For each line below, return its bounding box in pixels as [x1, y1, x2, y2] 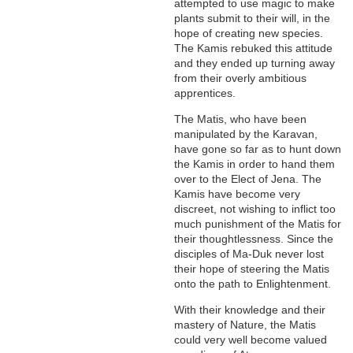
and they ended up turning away [174, 57, 336, 70]
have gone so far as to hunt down [174, 143, 342, 156]
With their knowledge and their [174, 303, 326, 317]
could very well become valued [174, 333, 328, 347]
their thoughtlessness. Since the [174, 232, 334, 246]
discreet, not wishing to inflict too [174, 203, 336, 216]
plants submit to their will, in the [174, 12, 331, 25]
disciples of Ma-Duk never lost [174, 247, 325, 261]
